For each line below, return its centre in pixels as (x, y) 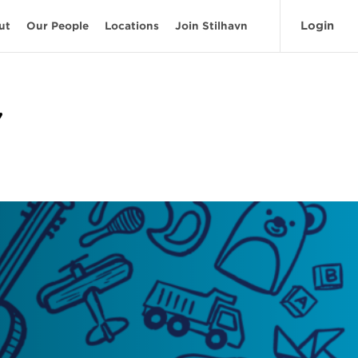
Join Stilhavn (211, 26)
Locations (132, 26)
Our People (58, 26)
